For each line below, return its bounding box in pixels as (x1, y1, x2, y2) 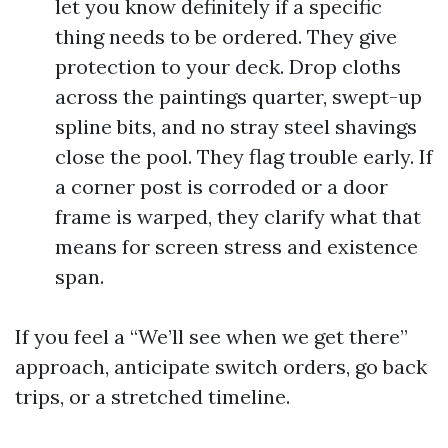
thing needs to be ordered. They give (55, 24, 397, 49)
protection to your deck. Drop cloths (55, 54, 401, 79)
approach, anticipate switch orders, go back (15, 354, 427, 379)
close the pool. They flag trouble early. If (55, 144, 433, 169)
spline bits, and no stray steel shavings (55, 114, 417, 139)
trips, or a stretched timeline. (15, 384, 290, 409)
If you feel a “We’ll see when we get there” (15, 324, 408, 349)
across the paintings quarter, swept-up (55, 84, 422, 109)
